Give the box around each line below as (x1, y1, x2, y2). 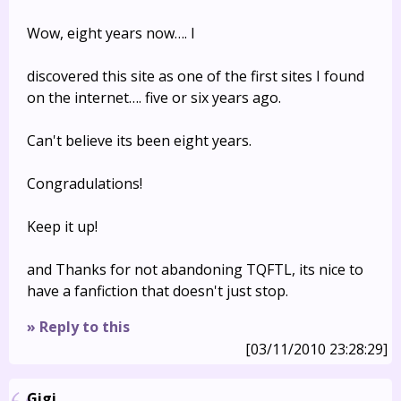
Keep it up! (27, 217, 98, 236)
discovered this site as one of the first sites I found (27, 66, 364, 86)
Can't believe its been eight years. (27, 131, 252, 150)
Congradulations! (27, 174, 142, 193)
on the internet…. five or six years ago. (27, 88, 281, 107)
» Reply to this (27, 317, 130, 337)
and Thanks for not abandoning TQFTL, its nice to (27, 260, 363, 279)
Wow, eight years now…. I (27, 23, 195, 43)
